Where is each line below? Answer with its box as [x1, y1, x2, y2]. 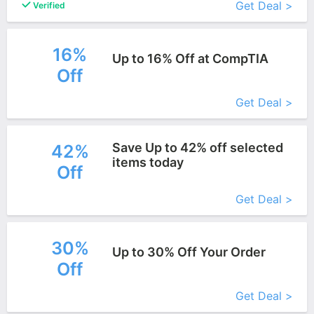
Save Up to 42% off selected [111, 140, 283, 155]
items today [111, 155, 184, 170]
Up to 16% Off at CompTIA [111, 50, 268, 66]
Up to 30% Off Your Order [111, 244, 266, 259]
